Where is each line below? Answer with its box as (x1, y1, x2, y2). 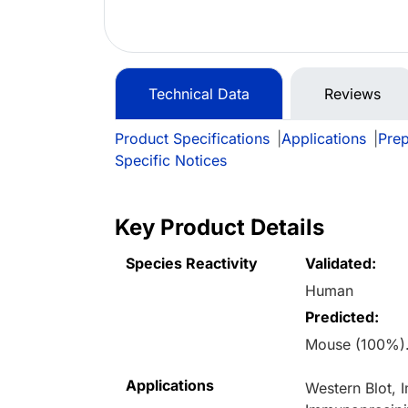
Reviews (324, 85, 381, 104)
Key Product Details (115, 214, 324, 241)
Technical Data (148, 85, 250, 104)
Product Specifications (115, 129, 270, 148)
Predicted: (305, 308, 380, 327)
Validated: (305, 254, 377, 273)
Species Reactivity (126, 254, 258, 273)
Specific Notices (115, 151, 227, 170)
